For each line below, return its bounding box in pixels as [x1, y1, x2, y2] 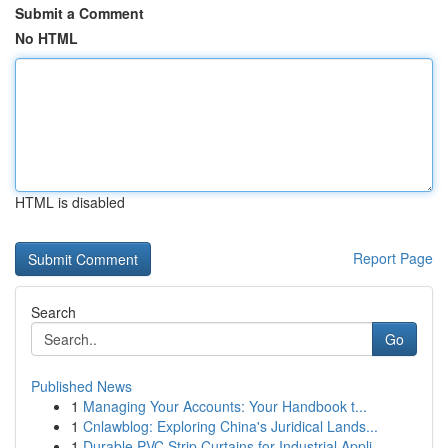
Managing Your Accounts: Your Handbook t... [83, 396, 367, 416]
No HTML [15, 28, 78, 48]
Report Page [353, 248, 433, 268]
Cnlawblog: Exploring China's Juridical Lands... [83, 416, 378, 436]
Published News [31, 376, 132, 396]
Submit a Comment [15, 3, 144, 23]
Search [31, 302, 76, 322]
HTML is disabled [15, 192, 125, 212]
